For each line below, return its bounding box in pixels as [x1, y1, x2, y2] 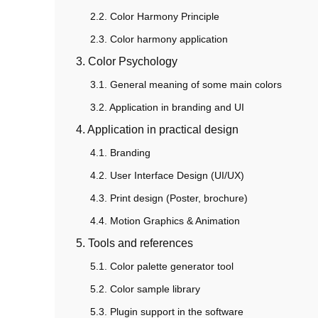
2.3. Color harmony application [90, 33, 228, 45]
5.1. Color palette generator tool [90, 261, 234, 273]
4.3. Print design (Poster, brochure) [90, 192, 248, 204]
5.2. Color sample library [90, 283, 200, 295]
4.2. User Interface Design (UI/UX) [90, 170, 244, 182]
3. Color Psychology [76, 55, 177, 68]
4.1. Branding [90, 147, 150, 159]
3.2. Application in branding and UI [90, 102, 244, 114]
